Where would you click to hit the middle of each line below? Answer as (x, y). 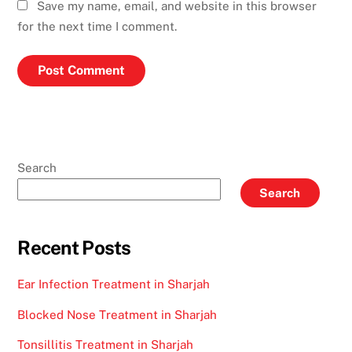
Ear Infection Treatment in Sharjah (114, 284)
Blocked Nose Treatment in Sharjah (117, 314)
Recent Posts (74, 248)
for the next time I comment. (97, 27)
